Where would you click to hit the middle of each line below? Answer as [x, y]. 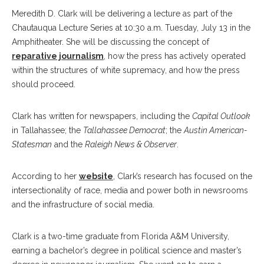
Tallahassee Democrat [124, 130]
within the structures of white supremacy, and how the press [126, 70]
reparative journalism [58, 56]
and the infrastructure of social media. [84, 204]
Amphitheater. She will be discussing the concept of [110, 42]
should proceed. [44, 84]
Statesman [32, 144]
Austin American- [216, 130]
